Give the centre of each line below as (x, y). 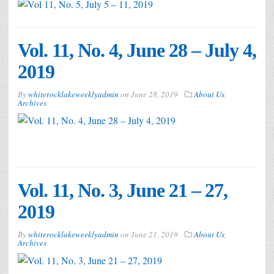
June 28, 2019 (154, 94)
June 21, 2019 (154, 234)
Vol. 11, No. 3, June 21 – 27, (123, 190)
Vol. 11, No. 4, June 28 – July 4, (137, 50)
